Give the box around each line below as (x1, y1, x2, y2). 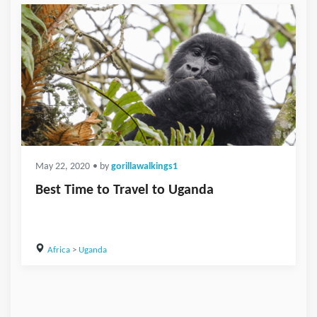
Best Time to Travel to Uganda (35, 183, 214, 198)
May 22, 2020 (35, 162, 90, 172)
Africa (47, 246, 70, 255)
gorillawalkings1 (111, 162, 178, 172)
